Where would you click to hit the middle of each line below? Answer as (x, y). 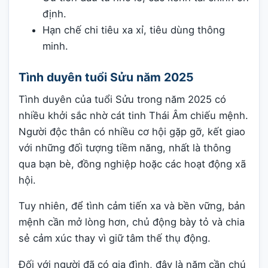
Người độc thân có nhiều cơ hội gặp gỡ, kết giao (132, 131)
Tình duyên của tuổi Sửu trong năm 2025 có (122, 99)
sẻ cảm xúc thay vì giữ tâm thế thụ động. (115, 238)
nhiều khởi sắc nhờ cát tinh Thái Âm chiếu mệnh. (133, 115)
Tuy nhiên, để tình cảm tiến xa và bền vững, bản (132, 206)
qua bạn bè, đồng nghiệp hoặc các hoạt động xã (132, 164)
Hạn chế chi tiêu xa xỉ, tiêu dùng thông (134, 30)
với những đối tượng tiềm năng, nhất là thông (125, 147)
